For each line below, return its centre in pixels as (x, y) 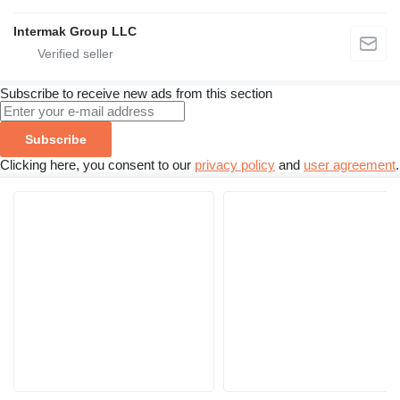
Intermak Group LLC (75, 32)
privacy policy (235, 165)
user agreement (350, 165)
